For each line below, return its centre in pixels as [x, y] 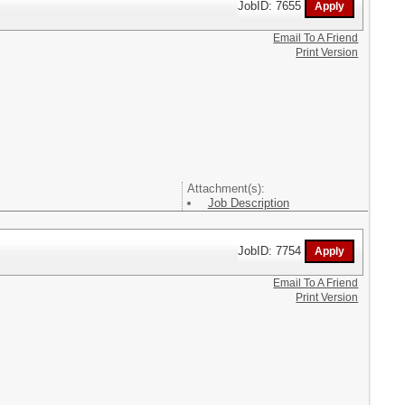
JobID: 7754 [272, 250]
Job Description [248, 202]
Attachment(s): [226, 188]
